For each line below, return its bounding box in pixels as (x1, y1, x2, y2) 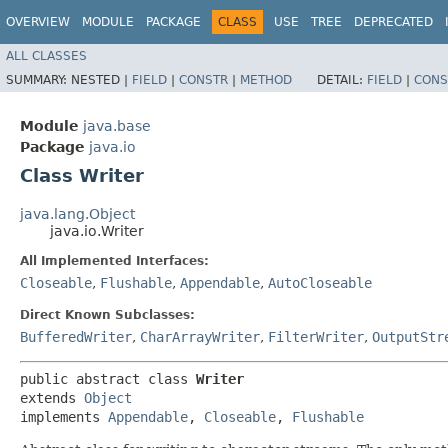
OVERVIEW (6, 15, 70, 29)
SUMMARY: (6, 72, 71, 87)
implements (20, 408, 108, 425)
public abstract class (20, 370, 196, 387)
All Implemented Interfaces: (20, 253, 209, 268)
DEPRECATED (354, 15, 433, 29)
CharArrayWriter (140, 328, 260, 345)
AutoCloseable (268, 274, 372, 291)
